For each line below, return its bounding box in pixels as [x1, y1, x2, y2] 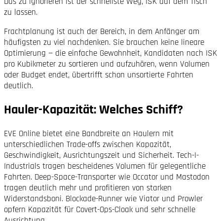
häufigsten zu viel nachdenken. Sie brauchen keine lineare [4, 37, 204, 48]
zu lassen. [4, 6, 37, 18]
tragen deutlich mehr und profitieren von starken [4, 183, 172, 194]
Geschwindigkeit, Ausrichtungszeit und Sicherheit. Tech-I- [4, 150, 199, 161]
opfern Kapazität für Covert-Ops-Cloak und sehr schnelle [4, 204, 195, 216]
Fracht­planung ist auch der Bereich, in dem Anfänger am [4, 26, 199, 37]
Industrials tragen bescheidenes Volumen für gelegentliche [4, 161, 206, 172]
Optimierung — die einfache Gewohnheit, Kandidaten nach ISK [4, 47, 217, 59]
